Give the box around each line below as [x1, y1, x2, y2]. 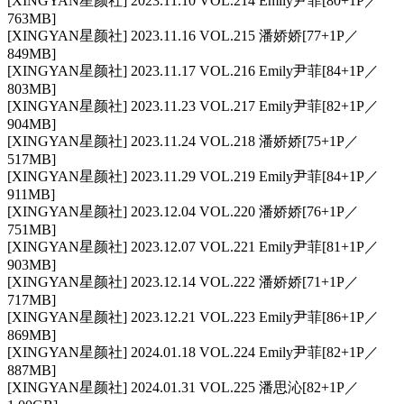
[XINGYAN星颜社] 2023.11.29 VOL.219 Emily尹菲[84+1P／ [7, 169, 379, 185]
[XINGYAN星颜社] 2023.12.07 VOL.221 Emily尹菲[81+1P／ [7, 239, 379, 255]
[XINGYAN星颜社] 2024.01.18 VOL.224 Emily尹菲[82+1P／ [7, 344, 379, 361]
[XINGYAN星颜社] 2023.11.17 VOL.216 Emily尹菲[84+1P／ [7, 63, 379, 79]
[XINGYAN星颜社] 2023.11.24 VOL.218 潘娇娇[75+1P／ [7, 133, 359, 150]
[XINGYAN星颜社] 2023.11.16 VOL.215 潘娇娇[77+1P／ [7, 28, 359, 44]
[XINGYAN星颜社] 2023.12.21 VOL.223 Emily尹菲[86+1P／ [7, 309, 379, 326]
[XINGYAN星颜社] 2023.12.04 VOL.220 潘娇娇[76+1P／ [7, 204, 359, 220]
